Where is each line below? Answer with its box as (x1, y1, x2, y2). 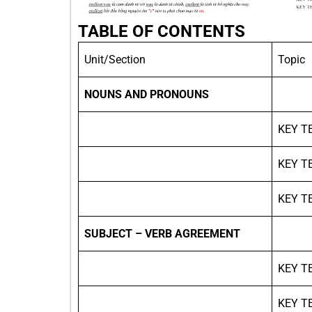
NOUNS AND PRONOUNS (84, 88, 209, 102)
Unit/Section (84, 53, 146, 67)
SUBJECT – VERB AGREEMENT (84, 227, 240, 241)
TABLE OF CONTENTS (78, 22, 245, 42)
